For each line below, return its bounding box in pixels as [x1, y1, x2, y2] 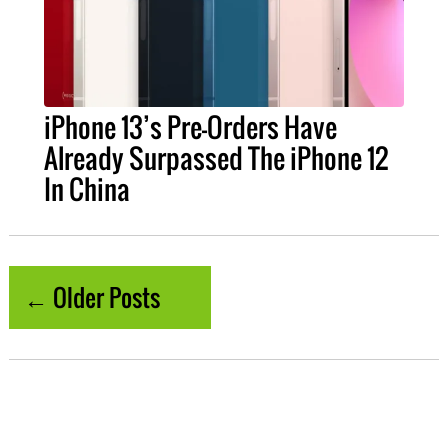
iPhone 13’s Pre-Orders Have [43, 107, 337, 148]
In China [43, 169, 130, 210]
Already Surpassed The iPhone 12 [43, 138, 388, 179]
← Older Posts [23, 279, 160, 316]
